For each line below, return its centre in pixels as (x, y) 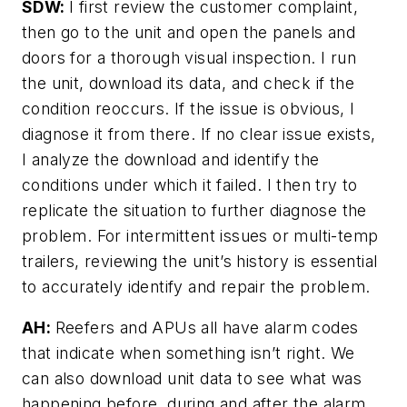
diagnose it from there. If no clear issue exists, (199, 134)
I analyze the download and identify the (171, 159)
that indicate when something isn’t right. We (189, 353)
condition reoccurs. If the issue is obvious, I (189, 108)
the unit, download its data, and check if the (188, 83)
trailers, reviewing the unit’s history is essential (200, 261)
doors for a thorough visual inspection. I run (189, 57)
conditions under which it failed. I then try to (190, 184)
